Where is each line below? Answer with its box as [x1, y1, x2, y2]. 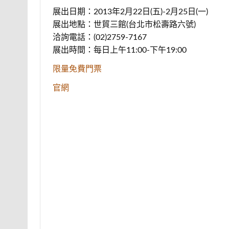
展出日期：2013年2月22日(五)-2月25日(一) [52, 7, 208, 16]
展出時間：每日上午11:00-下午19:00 [52, 45, 187, 54]
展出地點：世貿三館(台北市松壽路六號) [52, 20, 196, 29]
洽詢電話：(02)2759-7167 [52, 33, 147, 41]
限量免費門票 [52, 64, 102, 73]
